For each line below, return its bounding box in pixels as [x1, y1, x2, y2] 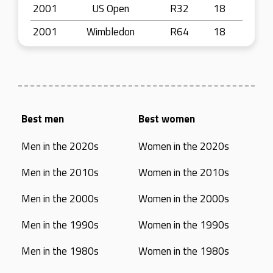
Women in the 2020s [138, 138, 229, 154]
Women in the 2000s [138, 191, 229, 207]
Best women [138, 111, 195, 127]
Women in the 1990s [138, 217, 229, 233]
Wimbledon [87, 24, 135, 40]
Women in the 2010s [138, 165, 229, 180]
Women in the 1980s [138, 243, 229, 259]
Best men [21, 111, 65, 127]
